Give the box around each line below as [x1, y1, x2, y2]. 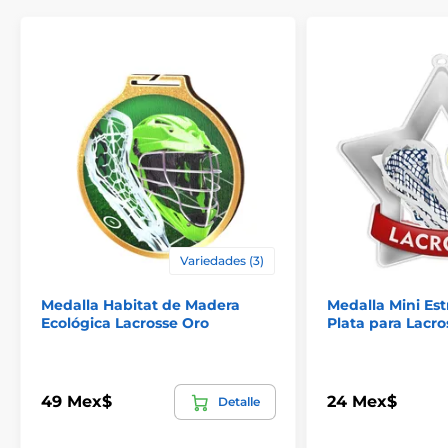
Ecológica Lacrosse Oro [41, 313, 209, 332]
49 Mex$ [41, 392, 112, 412]
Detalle [218, 393, 260, 409]
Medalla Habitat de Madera [41, 295, 240, 314]
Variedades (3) [180, 252, 264, 268]
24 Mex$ [327, 392, 397, 412]
